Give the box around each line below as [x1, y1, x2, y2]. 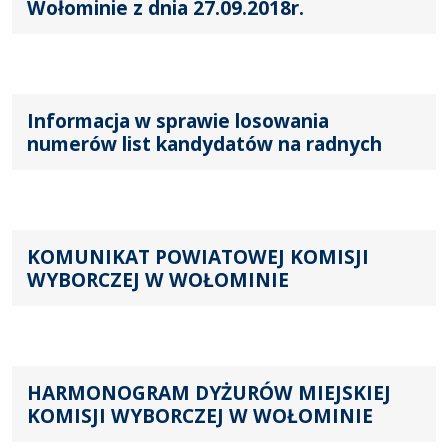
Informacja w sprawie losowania [27, 106, 329, 134]
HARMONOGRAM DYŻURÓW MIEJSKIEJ [27, 378, 391, 406]
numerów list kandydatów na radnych [27, 129, 382, 157]
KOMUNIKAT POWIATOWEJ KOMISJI [27, 242, 369, 270]
